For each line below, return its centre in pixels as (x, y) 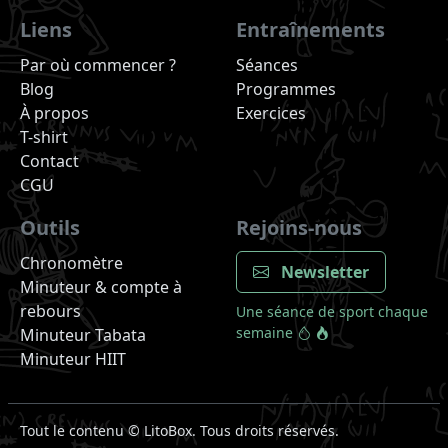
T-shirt (44, 136)
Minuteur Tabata (83, 334)
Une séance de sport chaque (332, 311)
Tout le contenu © (82, 430)
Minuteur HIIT (73, 358)
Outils (50, 227)
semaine (266, 332)
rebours (50, 310)
